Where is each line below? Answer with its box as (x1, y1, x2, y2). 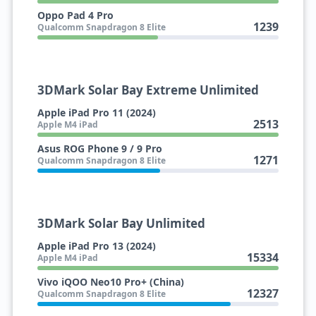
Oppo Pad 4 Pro (37, 8, 114, 22)
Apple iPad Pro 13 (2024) (37, 239, 156, 253)
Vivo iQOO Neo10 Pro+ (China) (37, 275, 184, 288)
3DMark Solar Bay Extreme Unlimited (37, 82, 259, 98)
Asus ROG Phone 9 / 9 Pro (37, 142, 162, 155)
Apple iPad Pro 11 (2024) (37, 106, 156, 119)
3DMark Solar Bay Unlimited (37, 215, 205, 231)
